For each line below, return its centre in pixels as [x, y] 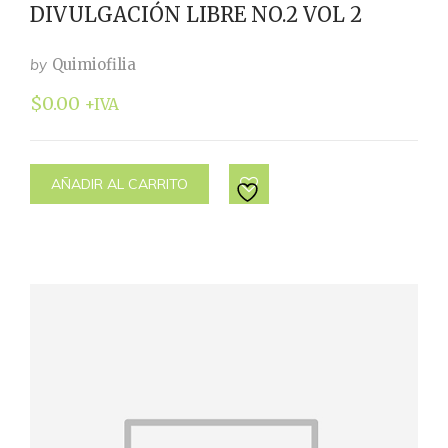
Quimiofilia [94, 64]
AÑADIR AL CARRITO [119, 184]
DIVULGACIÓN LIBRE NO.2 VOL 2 [196, 14]
